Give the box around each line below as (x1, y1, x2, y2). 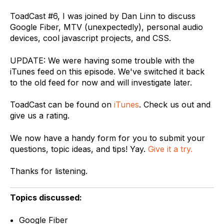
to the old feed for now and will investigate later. (10, 77, 192, 87)
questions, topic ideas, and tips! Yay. (10, 143, 148, 154)
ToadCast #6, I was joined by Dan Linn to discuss (10, 11, 195, 21)
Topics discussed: (10, 192, 82, 203)
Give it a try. (148, 143, 192, 154)
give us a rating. (10, 110, 69, 121)
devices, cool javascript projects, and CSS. (10, 33, 171, 43)
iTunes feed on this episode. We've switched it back (10, 66, 204, 76)
